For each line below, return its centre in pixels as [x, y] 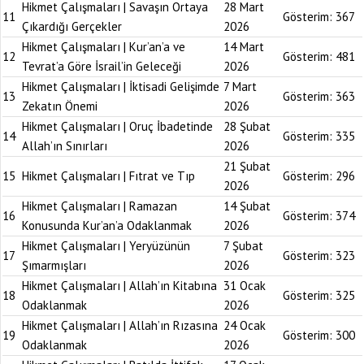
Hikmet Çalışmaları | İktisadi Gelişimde [121, 87]
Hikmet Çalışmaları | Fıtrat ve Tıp [108, 176]
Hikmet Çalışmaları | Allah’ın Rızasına [120, 325]
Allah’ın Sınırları [65, 146]
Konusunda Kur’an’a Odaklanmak [107, 225]
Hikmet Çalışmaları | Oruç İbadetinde [117, 126]
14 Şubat [247, 206]
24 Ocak [245, 325]
